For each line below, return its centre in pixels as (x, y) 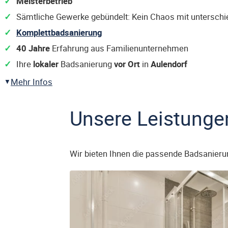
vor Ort (127, 64)
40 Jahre (33, 48)
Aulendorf (169, 64)
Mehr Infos (32, 82)
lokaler (46, 64)
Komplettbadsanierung (59, 32)
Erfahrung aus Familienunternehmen (119, 48)
